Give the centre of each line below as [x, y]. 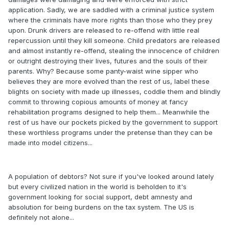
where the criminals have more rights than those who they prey [110, 20]
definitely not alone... [41, 217]
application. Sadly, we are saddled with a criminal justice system [111, 10]
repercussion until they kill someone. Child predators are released [114, 41]
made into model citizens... [50, 143]
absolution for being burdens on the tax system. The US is [101, 207]
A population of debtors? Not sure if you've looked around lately [111, 177]
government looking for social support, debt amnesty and [100, 197]
